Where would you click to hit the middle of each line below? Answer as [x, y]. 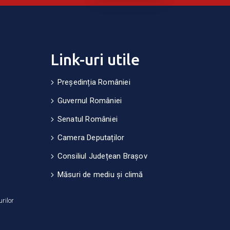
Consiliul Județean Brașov [102, 156]
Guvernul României [90, 100]
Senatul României [87, 119]
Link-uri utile [95, 59]
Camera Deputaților [91, 137]
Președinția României [94, 82]
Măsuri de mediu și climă [100, 174]
